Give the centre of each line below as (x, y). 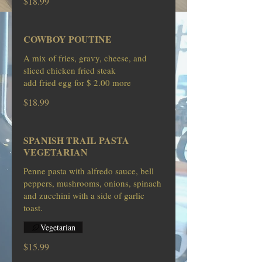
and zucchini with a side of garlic (84, 195)
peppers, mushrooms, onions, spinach (78, 183)
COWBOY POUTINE (68, 39)
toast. (33, 208)
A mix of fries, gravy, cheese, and (85, 58)
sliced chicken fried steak (70, 70)
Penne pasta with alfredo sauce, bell (89, 171)
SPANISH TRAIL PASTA (76, 140)
